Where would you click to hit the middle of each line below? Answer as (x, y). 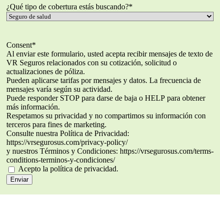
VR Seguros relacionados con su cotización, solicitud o (91, 63)
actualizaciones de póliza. (45, 72)
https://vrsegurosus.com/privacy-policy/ (67, 142)
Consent (19, 45)
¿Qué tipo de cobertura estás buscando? (67, 7)
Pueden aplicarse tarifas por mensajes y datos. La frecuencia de (103, 81)
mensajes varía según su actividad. (59, 89)
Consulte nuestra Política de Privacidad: (68, 134)
